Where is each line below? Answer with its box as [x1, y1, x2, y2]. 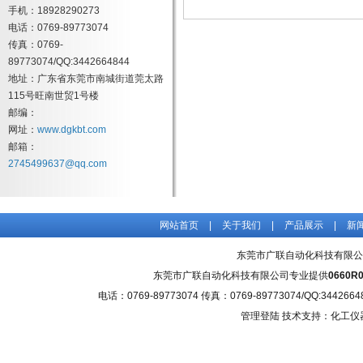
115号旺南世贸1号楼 [8, 90, 99, 101]
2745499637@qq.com [8, 158, 107, 169]
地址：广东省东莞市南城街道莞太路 [8, 73, 164, 84]
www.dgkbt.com [37, 124, 106, 135]
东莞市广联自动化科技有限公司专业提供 [153, 270, 328, 281]
